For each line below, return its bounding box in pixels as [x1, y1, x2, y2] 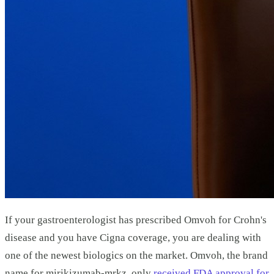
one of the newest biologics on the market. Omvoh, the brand [5, 250, 268, 262]
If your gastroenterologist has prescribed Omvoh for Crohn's [5, 214, 267, 226]
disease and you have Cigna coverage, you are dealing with [5, 232, 261, 244]
